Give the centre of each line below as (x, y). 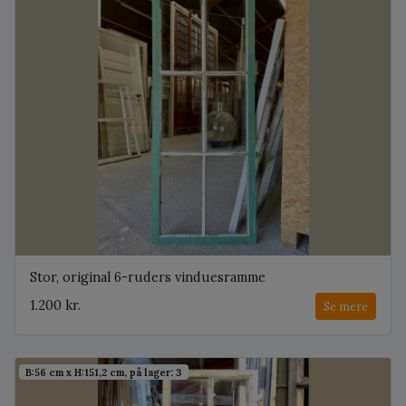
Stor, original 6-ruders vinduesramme (148, 277)
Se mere (346, 306)
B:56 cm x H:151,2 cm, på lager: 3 (104, 372)
